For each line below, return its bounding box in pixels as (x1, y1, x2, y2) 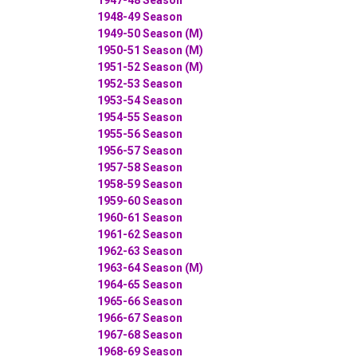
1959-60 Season (97, 194, 182, 207)
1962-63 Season (97, 244, 182, 257)
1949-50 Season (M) (97, 26, 203, 40)
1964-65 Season (97, 277, 182, 291)
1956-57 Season (97, 143, 182, 157)
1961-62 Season (97, 227, 182, 241)
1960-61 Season (97, 210, 182, 224)
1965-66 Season (97, 294, 182, 308)
